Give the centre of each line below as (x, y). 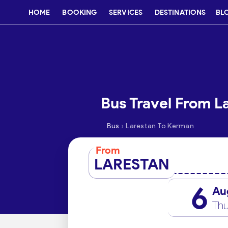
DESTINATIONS (180, 12)
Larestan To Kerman (160, 126)
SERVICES (126, 12)
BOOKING (80, 12)
